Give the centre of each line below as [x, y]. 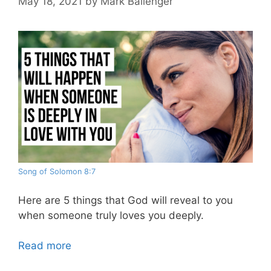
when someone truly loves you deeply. [111, 215]
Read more [45, 246]
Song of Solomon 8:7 [57, 172]
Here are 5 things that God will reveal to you [126, 200]
